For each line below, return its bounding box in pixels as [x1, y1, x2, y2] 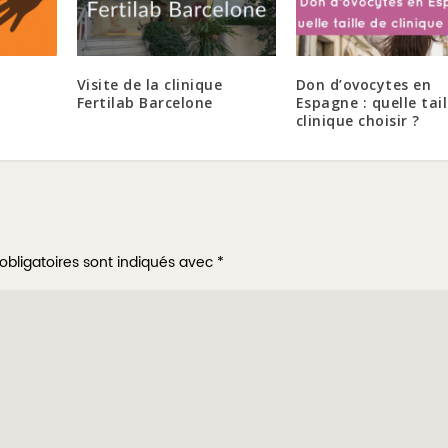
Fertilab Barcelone [76, 92, 213, 112]
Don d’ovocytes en [295, 74, 432, 94]
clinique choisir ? [295, 110, 420, 130]
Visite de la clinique [76, 74, 223, 94]
